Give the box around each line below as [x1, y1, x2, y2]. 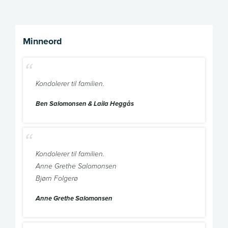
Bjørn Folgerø [36, 175, 78, 183]
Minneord [23, 35, 62, 48]
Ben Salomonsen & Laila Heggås [36, 100, 134, 108]
